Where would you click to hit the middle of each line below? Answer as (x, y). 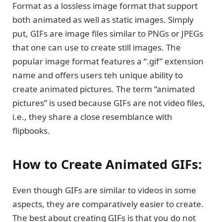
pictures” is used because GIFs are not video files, (109, 103)
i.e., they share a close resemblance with (92, 117)
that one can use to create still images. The (97, 48)
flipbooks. (32, 131)
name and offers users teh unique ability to (98, 75)
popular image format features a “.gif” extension (108, 61)
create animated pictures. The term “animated (104, 89)
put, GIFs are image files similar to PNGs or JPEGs (108, 34)
